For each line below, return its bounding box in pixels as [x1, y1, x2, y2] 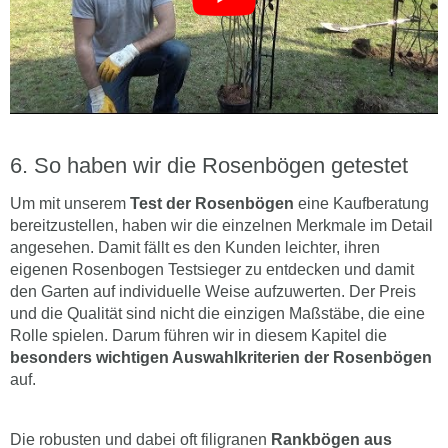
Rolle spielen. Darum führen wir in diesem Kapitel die [10, 327, 387, 345]
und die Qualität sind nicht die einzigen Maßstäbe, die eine [10, 305, 425, 323]
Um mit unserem [10, 195, 126, 213]
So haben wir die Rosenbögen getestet [34, 153, 408, 179]
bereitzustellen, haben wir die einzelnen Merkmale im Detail [10, 217, 433, 235]
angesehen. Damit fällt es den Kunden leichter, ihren [10, 239, 380, 257]
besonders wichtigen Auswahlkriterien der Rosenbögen [10, 349, 432, 367]
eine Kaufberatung [294, 195, 429, 213]
